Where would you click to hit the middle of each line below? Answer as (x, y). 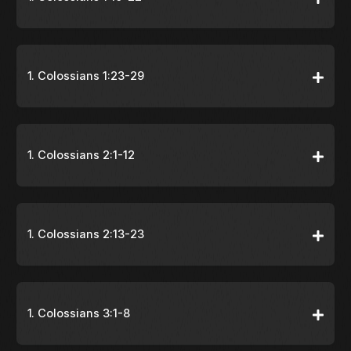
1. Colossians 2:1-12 (81, 155)
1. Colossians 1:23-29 (86, 76)
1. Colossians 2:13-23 (86, 234)
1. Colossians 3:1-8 (79, 313)
